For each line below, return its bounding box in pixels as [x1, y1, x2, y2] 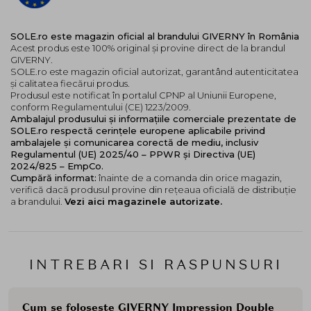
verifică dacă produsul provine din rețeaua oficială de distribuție [10, 183, 296, 195]
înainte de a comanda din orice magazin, [96, 171, 282, 183]
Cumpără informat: [10, 171, 96, 183]
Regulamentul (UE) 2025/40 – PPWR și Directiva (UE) [10, 148, 255, 160]
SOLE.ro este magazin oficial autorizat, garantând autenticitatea [10, 65, 299, 77]
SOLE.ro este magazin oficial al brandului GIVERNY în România [10, 30, 299, 42]
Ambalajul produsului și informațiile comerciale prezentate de [10, 112, 296, 124]
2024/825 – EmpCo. [10, 160, 103, 171]
